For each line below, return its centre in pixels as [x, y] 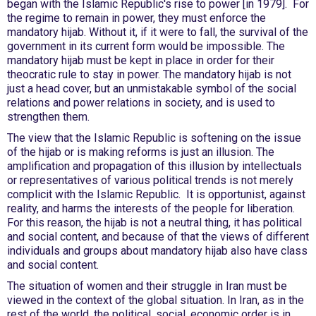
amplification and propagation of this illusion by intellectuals [154, 166]
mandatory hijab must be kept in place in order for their [141, 60]
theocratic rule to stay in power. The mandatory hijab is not [149, 74]
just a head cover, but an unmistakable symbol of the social [152, 89]
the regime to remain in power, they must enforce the [136, 18]
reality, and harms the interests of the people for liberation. [151, 208]
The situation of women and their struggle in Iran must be [147, 286]
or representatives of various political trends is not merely [150, 180]
